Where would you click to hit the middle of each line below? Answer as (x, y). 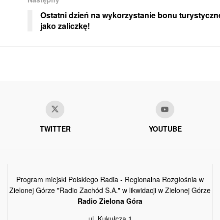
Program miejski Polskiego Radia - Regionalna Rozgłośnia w (110, 179)
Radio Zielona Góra (110, 201)
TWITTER (55, 129)
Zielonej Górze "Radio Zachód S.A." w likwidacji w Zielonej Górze (110, 190)
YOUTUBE (165, 129)
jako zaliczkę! (65, 26)
